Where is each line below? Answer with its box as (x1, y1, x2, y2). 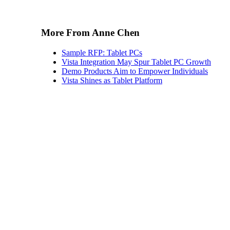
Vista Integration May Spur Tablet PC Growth (62, 57, 211, 66)
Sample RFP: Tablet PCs (62, 48, 142, 57)
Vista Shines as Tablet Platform (62, 75, 162, 85)
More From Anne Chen (41, 27, 140, 38)
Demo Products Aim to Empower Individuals (62, 66, 208, 75)
